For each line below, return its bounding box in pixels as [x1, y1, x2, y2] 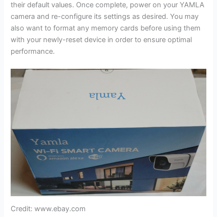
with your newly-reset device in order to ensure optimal [11, 35, 192, 45]
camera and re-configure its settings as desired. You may [11, 12, 199, 21]
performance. [11, 47, 55, 56]
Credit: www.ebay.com [11, 204, 86, 214]
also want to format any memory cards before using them [11, 24, 201, 33]
